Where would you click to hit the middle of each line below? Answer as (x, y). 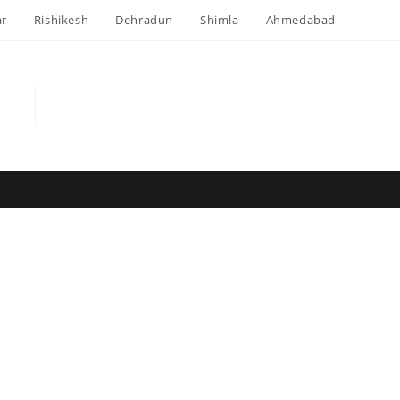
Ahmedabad (300, 20)
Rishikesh (61, 20)
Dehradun (144, 20)
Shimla (219, 20)
